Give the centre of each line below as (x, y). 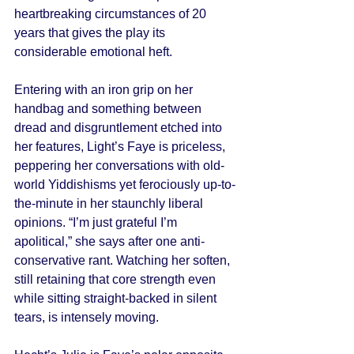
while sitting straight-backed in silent (117, 298)
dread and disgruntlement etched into (120, 128)
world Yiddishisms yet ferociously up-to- (125, 185)
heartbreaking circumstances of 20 (112, 14)
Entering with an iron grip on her (105, 90)
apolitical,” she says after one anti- (109, 241)
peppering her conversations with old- (119, 166)
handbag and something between (109, 109)
